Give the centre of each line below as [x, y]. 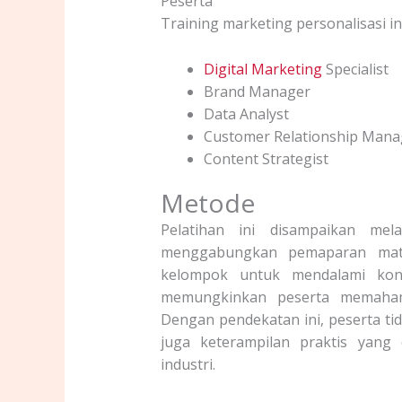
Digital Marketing [262, 69]
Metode [207, 202]
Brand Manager [257, 91]
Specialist [355, 69]
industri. [188, 364]
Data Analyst [246, 114]
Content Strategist [266, 158]
